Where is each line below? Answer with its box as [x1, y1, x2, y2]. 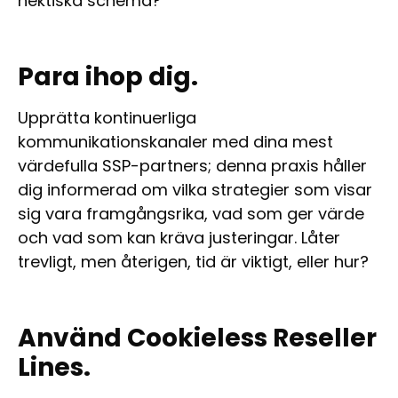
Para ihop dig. [18, 59, 198, 94]
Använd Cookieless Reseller [18, 320, 377, 355]
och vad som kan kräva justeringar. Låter [18, 226, 340, 249]
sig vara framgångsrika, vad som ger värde [18, 202, 364, 225]
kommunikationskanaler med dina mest [18, 130, 333, 153]
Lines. [18, 349, 91, 385]
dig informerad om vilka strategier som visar [18, 178, 372, 201]
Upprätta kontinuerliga [18, 106, 196, 129]
